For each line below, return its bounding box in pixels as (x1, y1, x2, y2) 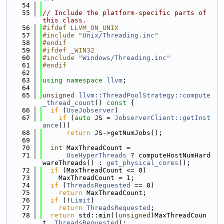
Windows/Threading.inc (82, 54, 166, 61)
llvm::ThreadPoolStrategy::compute (78, 91, 210, 99)
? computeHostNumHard (126, 151, 210, 159)
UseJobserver (66, 106, 114, 114)
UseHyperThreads (66, 151, 126, 159)
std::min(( (74, 211, 118, 219)
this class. (42, 16, 86, 24)
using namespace (42, 76, 106, 84)
